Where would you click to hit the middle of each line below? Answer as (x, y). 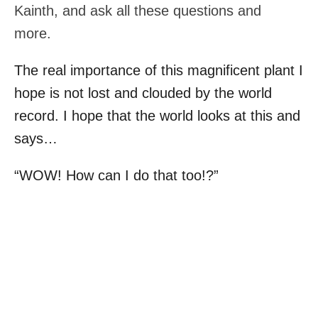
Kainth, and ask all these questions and (138, 10)
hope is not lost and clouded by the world (143, 93)
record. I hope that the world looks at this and (157, 115)
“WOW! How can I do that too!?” (116, 175)
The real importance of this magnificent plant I (159, 70)
